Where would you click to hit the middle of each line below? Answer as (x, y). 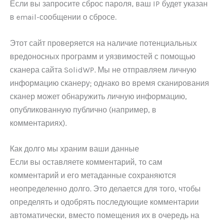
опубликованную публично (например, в (83, 110)
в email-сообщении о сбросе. (63, 17)
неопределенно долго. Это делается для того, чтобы (105, 189)
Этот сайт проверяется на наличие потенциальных (103, 43)
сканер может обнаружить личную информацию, (98, 96)
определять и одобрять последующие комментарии (104, 202)
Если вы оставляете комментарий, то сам (86, 162)
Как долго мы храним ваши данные (74, 149)
